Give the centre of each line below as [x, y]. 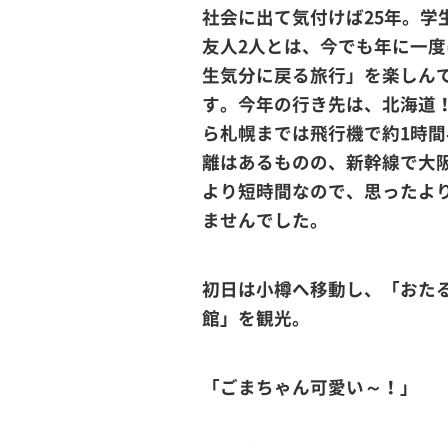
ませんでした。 [265, 220]
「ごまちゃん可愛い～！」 [310, 387]
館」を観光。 [256, 318]
